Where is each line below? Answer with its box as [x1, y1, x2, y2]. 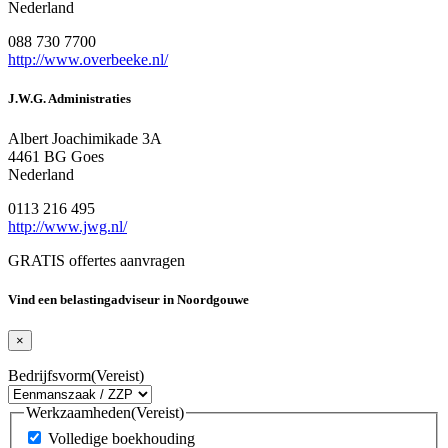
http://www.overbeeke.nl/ [8, 51, 168, 69]
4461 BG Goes [8, 147, 104, 165]
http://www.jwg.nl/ [8, 217, 127, 235]
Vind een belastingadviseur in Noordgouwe [8, 291, 249, 307]
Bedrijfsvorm [8, 367, 91, 384]
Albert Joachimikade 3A [8, 129, 162, 147]
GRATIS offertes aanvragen [8, 251, 185, 269]
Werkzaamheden [26, 404, 131, 421]
